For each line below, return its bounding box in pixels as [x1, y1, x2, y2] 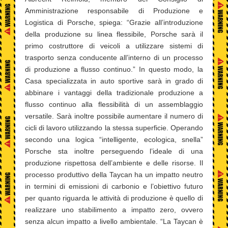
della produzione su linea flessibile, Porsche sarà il [25, 30, 203, 39]
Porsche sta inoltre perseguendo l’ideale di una [25, 147, 203, 156]
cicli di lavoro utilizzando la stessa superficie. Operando [25, 124, 203, 132]
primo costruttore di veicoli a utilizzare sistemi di [25, 42, 203, 50]
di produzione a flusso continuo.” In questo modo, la [25, 65, 203, 74]
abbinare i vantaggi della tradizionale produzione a [25, 89, 203, 97]
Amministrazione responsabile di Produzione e [25, 7, 203, 15]
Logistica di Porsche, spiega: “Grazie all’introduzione [25, 18, 203, 27]
